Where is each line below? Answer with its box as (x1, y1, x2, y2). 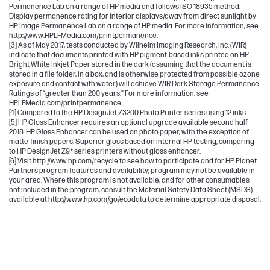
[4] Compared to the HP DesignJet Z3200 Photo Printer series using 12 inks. (9, 108, 247, 118)
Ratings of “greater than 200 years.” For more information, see (9, 89, 209, 98)
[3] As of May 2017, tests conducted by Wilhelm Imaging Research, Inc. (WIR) (9, 40, 246, 50)
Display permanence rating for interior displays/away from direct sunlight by (9, 11, 256, 21)
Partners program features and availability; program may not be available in (9, 166, 255, 175)
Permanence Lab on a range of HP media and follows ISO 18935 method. (9, 2, 240, 11)
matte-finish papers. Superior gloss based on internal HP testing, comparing (9, 137, 254, 146)
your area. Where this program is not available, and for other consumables (9, 175, 250, 185)
